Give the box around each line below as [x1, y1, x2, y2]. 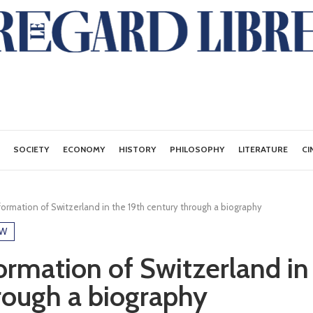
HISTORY [119, 144, 156, 154]
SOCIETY [13, 144, 50, 154]
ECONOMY [63, 144, 105, 154]
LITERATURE [238, 144, 289, 154]
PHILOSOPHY [170, 144, 225, 154]
